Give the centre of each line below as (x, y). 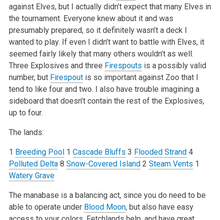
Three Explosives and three (56, 65)
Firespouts (123, 65)
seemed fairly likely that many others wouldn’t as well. (101, 54)
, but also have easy (159, 207)
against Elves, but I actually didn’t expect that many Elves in (110, 6)
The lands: (26, 132)
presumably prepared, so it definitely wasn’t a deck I (98, 30)
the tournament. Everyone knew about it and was (91, 18)
